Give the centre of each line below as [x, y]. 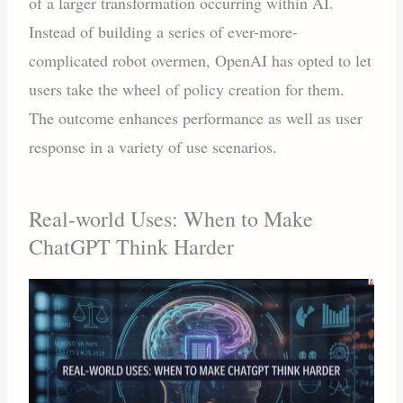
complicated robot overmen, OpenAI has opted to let [201, 60]
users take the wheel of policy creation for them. [187, 89]
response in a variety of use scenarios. [153, 146]
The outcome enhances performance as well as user [196, 117]
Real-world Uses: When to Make [171, 218]
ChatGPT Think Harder [132, 246]
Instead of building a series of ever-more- [164, 31]
